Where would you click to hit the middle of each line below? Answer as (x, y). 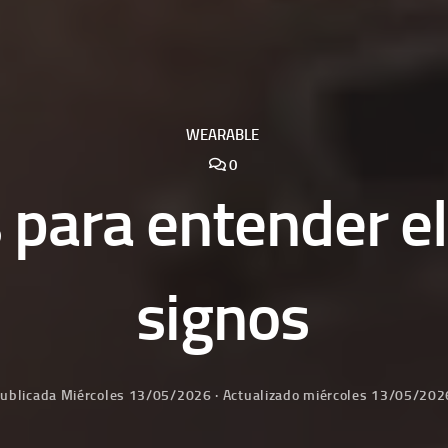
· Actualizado (257, 395)
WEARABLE (223, 134)
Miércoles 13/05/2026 (136, 395)
